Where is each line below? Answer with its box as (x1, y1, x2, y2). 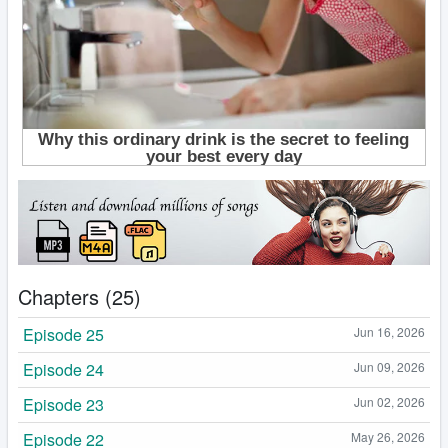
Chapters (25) (18, 282, 141, 312)
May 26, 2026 (351, 428, 425, 446)
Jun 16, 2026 (354, 323, 425, 341)
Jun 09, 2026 (354, 358, 425, 376)
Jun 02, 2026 (354, 393, 425, 411)
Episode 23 (23, 393, 104, 417)
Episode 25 (23, 323, 104, 347)
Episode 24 (23, 358, 104, 382)
